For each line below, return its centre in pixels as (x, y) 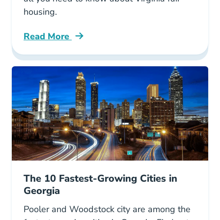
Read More (48, 36)
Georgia (42, 191)
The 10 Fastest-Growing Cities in (100, 179)
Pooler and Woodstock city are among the (107, 209)
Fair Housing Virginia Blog (79, 41)
